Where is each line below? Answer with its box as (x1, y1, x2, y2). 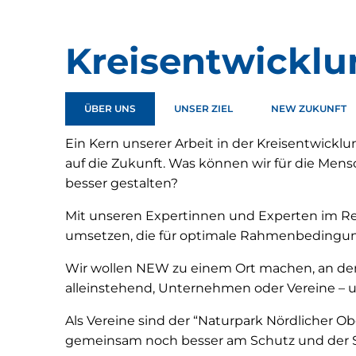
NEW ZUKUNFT (271, 103, 346, 114)
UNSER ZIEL (174, 103, 233, 114)
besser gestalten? (65, 176, 178, 191)
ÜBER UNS (84, 103, 136, 114)
